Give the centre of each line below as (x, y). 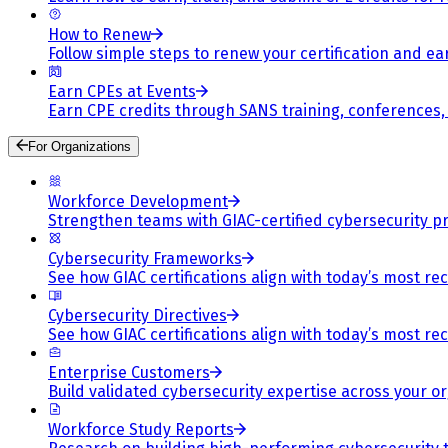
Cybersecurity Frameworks (145, 258)
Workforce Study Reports (141, 429)
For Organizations (79, 146)
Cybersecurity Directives (137, 315)
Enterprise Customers (129, 372)
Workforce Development (138, 201)
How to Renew (99, 34)
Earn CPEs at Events (122, 91)
